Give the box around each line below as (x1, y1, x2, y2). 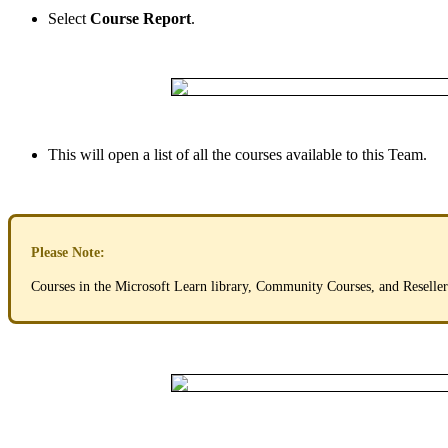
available (286, 145, 342, 163)
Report (143, 9, 191, 27)
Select (48, 9, 86, 27)
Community (256, 278, 323, 294)
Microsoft (115, 278, 170, 294)
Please (31, 244, 68, 260)
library (211, 278, 248, 294)
